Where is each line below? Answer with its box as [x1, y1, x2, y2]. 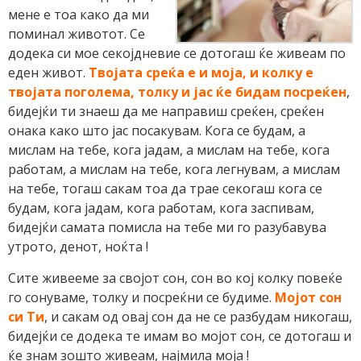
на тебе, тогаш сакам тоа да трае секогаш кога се [8, 180, 322, 198]
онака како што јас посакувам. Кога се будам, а [8, 122, 305, 140]
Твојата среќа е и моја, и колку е [89, 64, 313, 82]
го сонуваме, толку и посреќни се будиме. [8, 288, 275, 306]
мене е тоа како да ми [8, 6, 149, 24]
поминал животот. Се [8, 25, 145, 44]
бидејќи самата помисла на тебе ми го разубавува [8, 218, 326, 237]
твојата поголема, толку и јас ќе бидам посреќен [8, 83, 346, 102]
